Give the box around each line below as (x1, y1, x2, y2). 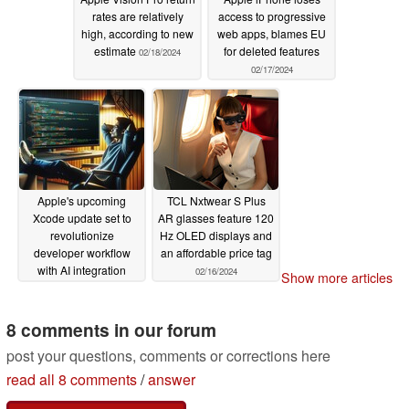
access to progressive (217, 8, 326, 25)
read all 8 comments (6, 369, 137, 391)
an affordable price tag (160, 245, 272, 261)
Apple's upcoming (37, 193, 126, 209)
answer (148, 369, 195, 391)
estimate (94, 43, 139, 59)
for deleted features (224, 43, 320, 59)
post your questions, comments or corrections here (6, 345, 330, 367)
